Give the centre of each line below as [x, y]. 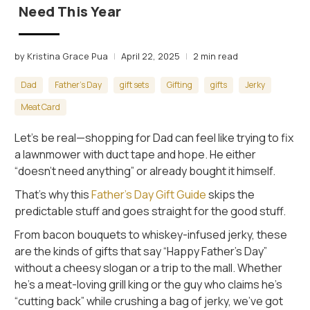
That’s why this [53, 194]
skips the [231, 194]
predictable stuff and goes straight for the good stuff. [151, 211]
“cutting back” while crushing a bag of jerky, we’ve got [149, 301]
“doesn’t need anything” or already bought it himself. [145, 171]
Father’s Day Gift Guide [149, 194]
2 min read [216, 56]
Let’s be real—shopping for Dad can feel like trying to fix [154, 137]
